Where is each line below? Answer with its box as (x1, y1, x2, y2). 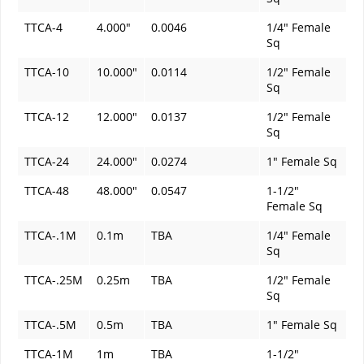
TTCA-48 (24, 183, 69, 199)
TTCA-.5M (24, 317, 76, 333)
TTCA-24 (24, 154, 69, 170)
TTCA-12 (24, 109, 69, 125)
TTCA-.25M (24, 272, 83, 288)
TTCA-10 (24, 64, 69, 80)
